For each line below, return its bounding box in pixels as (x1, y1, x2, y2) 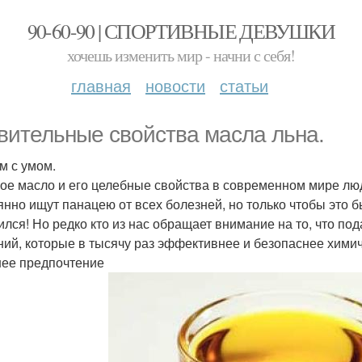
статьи (220, 74, 268, 97)
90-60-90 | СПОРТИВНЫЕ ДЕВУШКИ (27, 17, 335, 44)
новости (145, 74, 205, 97)
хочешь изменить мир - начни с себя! (67, 44, 295, 66)
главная (71, 74, 131, 97)
